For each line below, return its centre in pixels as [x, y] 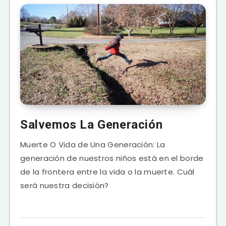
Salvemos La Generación [92, 124]
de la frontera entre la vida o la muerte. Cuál [107, 172]
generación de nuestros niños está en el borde [112, 158]
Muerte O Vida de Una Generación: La [93, 144]
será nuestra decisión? [65, 185]
